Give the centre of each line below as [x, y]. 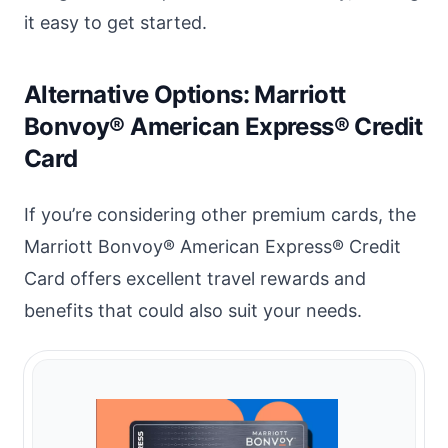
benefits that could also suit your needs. [193, 311]
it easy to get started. [115, 23]
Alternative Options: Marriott [185, 95]
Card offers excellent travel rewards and [195, 279]
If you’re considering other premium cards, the [220, 215]
